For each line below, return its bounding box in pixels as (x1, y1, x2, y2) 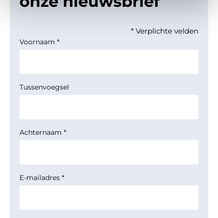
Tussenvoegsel (19, 83, 69, 91)
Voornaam (19, 37, 55, 46)
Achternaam (19, 128, 62, 137)
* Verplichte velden (131, 26, 199, 36)
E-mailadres (19, 173, 60, 182)
